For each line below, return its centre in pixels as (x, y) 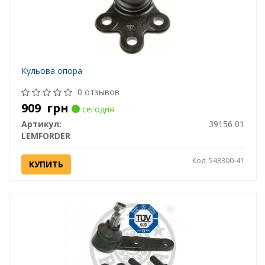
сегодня (97, 109)
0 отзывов (98, 92)
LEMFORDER (46, 136)
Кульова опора (51, 71)
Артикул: (41, 124)
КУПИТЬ (46, 164)
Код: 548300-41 (218, 161)
